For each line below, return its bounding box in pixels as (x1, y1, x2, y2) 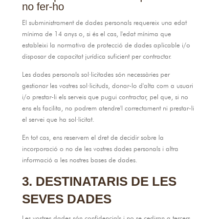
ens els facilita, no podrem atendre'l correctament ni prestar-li (22, 104, 194, 112)
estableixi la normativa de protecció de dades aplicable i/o (22, 41, 190, 49)
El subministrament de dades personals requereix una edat (22, 19, 187, 26)
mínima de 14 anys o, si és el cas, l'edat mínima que (22, 30, 171, 38)
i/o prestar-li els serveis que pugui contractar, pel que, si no (22, 93, 188, 101)
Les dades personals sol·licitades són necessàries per (22, 70, 170, 78)
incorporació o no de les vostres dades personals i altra (22, 145, 178, 153)
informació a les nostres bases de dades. (22, 156, 137, 164)
